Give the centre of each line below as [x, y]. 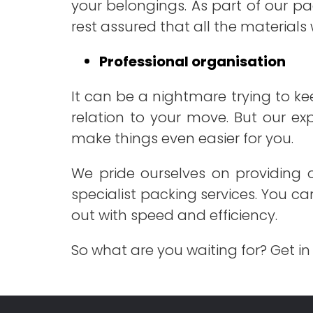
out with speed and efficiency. [174, 216]
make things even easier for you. [182, 139]
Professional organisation [192, 62]
